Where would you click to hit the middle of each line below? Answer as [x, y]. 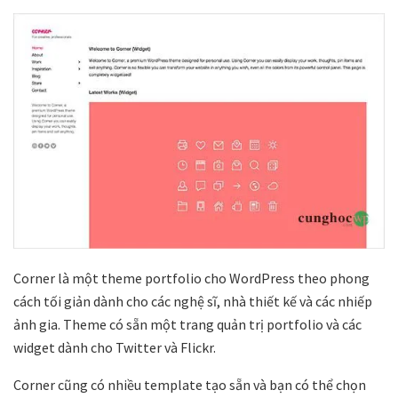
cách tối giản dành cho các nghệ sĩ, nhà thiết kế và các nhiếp [193, 301]
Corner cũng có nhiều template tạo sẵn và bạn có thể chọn [190, 384]
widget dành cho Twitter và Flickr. [115, 347]
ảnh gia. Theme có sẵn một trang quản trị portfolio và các [187, 324]
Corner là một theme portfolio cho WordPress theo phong [191, 278]
